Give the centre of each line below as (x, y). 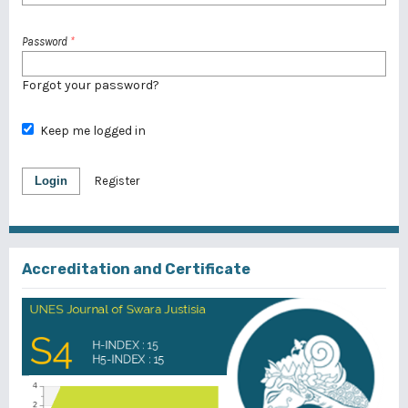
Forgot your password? (91, 85)
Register (117, 181)
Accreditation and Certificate (136, 269)
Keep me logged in (92, 131)
